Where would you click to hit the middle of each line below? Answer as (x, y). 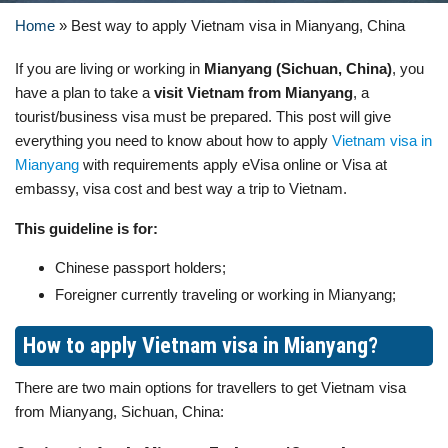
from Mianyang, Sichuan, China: (119, 411)
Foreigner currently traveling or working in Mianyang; (225, 294)
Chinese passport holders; (140, 267)
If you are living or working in (109, 68)
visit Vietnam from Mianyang (253, 92)
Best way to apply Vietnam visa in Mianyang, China (238, 25)
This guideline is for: (86, 228)
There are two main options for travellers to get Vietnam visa (210, 387)
